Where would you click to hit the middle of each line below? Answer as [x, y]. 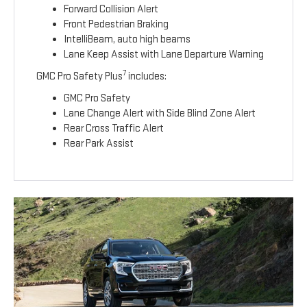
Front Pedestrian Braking [116, 25]
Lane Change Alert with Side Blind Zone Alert [160, 114]
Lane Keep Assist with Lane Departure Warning [164, 55]
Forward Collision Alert [111, 10]
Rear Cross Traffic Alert [114, 129]
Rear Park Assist [99, 144]
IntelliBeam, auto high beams [127, 40]
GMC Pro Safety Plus [80, 77]
